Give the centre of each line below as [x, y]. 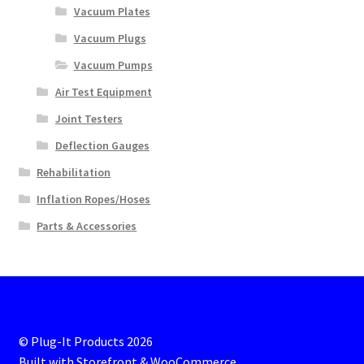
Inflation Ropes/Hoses [94, 199]
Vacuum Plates [112, 11]
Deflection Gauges [102, 145]
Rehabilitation [74, 172]
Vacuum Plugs [110, 38]
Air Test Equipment [103, 91]
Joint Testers [89, 118]
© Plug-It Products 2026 [85, 341]
